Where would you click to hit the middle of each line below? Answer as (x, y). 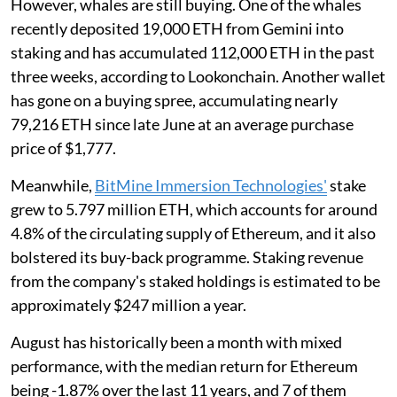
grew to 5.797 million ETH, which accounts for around (194, 210)
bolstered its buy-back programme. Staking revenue (187, 257)
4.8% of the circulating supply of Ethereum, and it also (193, 234)
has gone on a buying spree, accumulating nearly (174, 101)
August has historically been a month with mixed (176, 343)
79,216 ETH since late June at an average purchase (182, 125)
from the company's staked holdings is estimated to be (195, 281)
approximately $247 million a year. (128, 305)
